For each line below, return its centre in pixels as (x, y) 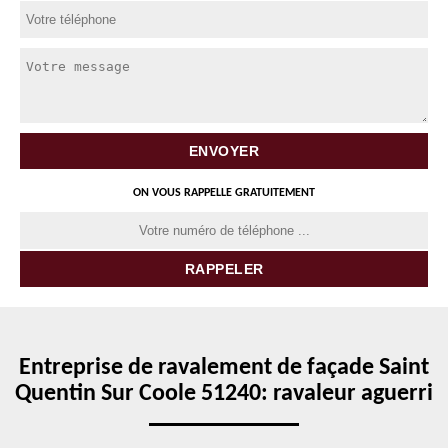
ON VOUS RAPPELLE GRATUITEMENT (224, 193)
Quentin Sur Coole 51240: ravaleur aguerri (224, 394)
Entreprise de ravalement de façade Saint (224, 368)
